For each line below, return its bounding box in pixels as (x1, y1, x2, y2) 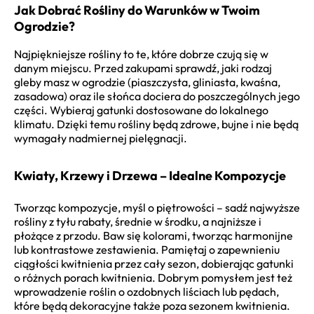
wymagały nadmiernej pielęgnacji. (14, 131, 187, 146)
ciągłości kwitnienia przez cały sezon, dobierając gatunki (14, 257, 294, 271)
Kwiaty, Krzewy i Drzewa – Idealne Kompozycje (14, 168, 286, 184)
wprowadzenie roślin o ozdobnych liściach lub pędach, (14, 285, 279, 299)
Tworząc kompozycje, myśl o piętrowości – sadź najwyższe (14, 200, 300, 215)
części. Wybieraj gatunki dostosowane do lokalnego (14, 103, 268, 118)
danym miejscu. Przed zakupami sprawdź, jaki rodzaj (14, 61, 272, 76)
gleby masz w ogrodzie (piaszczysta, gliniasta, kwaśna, (14, 75, 280, 90)
